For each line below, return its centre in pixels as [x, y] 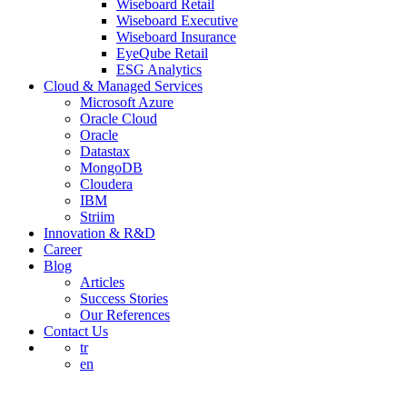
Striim [97, 217]
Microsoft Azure [127, 102]
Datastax [105, 151]
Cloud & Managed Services [123, 86]
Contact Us [76, 331]
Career [63, 249]
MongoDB [111, 168]
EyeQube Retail [162, 53]
